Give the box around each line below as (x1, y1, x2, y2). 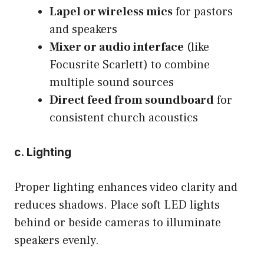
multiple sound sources (49, 74, 174, 90)
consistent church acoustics (49, 110, 198, 126)
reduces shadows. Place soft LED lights (14, 197, 220, 213)
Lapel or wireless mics (49, 4, 173, 19)
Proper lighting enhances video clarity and (14, 179, 237, 195)
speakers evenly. (14, 232, 99, 248)
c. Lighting (14, 145, 71, 159)
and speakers (49, 21, 117, 37)
